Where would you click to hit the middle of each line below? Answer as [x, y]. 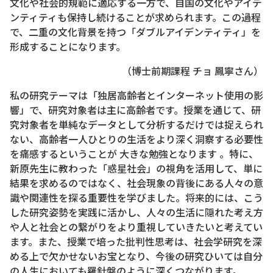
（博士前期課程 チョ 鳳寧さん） [193, 71]
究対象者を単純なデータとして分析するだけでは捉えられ [136, 124]
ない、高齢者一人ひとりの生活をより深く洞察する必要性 [136, 139]
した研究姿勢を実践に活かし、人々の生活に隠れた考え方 [136, 212]
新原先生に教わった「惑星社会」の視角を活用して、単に [136, 168]
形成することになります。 [68, 46]
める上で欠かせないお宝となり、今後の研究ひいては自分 [136, 256]
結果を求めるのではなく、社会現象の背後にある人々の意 [136, 183]
